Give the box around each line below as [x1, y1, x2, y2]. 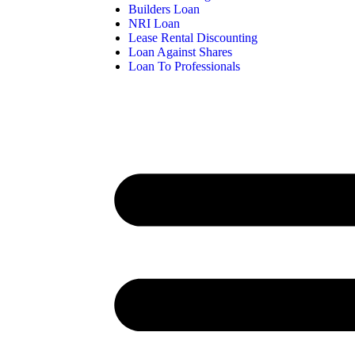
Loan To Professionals [128, 59, 240, 73]
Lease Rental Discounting [128, 30, 258, 44]
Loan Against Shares [128, 44, 232, 59]
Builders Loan [128, 2, 200, 16]
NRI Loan [128, 16, 180, 30]
